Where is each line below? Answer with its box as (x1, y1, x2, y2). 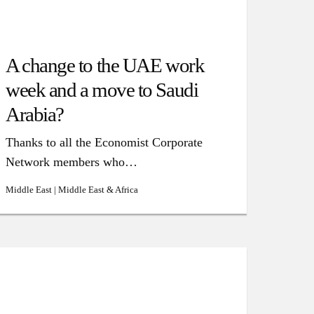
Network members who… (5, 155, 137, 169)
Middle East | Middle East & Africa (5, 184, 138, 195)
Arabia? (5, 103, 64, 125)
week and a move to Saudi (5, 78, 198, 101)
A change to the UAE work (5, 54, 205, 76)
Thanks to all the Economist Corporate (5, 135, 203, 149)
